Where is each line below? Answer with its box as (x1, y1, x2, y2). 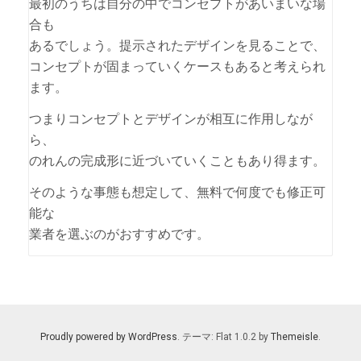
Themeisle (271, 331, 318, 342)
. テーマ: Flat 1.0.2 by (177, 331, 271, 342)
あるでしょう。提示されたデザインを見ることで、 (29, 38, 326, 53)
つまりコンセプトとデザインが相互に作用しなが (29, 111, 313, 127)
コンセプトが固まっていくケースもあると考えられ (29, 59, 326, 74)
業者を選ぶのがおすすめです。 (29, 226, 210, 242)
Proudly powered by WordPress (40, 331, 177, 342)
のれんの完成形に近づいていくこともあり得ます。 (29, 153, 326, 168)
